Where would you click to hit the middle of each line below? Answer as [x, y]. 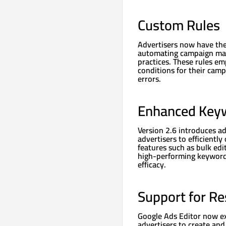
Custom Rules [179, 25]
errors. [149, 78]
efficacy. [152, 164]
